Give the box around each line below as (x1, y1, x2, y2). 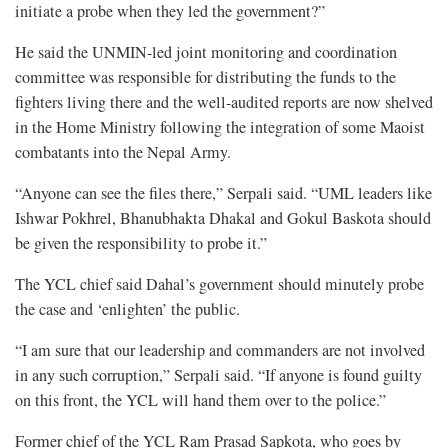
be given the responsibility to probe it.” (15, 232, 267, 255)
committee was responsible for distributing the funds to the (15, 66, 396, 89)
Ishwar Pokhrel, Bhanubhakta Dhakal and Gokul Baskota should (15, 207, 431, 230)
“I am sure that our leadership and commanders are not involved (15, 339, 425, 362)
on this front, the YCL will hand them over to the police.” (15, 389, 386, 412)
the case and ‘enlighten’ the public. (15, 298, 240, 321)
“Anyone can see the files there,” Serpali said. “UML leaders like (15, 182, 432, 205)
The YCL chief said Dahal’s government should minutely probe (15, 273, 424, 296)
